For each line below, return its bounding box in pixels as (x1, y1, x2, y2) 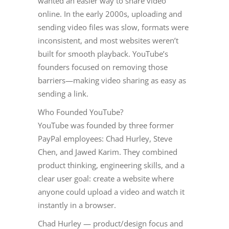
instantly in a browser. (38, 200, 116, 211)
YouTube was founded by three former (38, 120, 174, 131)
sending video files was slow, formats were (38, 22, 189, 33)
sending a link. (38, 88, 88, 99)
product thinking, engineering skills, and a (38, 160, 185, 171)
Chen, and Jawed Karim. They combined (38, 147, 177, 157)
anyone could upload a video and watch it (38, 187, 185, 197)
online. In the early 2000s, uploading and (38, 9, 182, 19)
